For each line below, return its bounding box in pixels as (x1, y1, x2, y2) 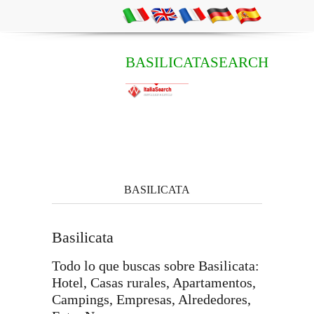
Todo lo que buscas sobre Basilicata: (52, 258, 259, 274)
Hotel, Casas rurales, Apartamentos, (52, 275, 256, 291)
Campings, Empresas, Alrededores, (52, 292, 251, 308)
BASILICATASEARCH (125, 53, 268, 71)
